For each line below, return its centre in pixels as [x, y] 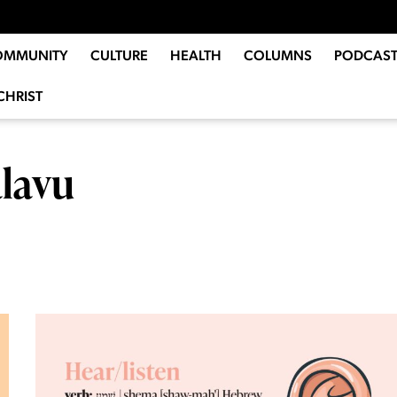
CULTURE [119, 56]
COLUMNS [277, 56]
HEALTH [195, 56]
